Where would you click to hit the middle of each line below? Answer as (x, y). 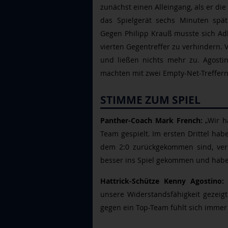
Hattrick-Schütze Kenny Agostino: (162, 181)
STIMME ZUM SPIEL (150, 100)
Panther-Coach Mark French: (151, 121)
